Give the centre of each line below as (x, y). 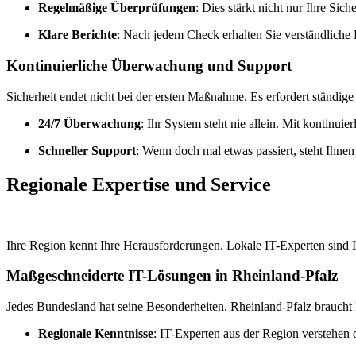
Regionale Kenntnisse (96, 334)
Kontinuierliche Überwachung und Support (149, 66)
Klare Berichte (77, 35)
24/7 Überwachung (89, 123)
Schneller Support (87, 150)
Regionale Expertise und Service (139, 184)
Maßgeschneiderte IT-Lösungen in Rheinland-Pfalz (172, 276)
